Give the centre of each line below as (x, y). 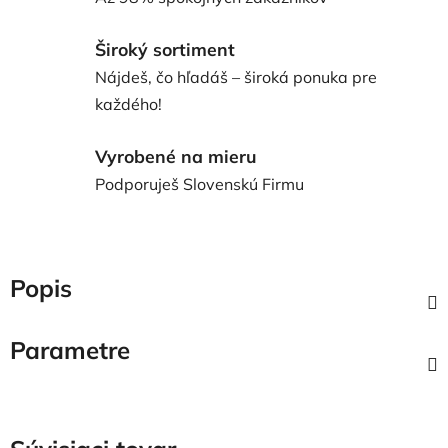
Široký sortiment (165, 49)
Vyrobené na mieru (175, 155)
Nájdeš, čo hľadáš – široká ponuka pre (236, 77)
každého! (128, 104)
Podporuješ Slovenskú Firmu (199, 183)
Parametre (70, 350)
